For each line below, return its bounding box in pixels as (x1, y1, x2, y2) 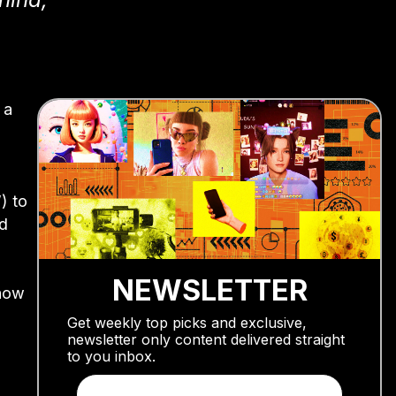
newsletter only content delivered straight (67, 330, 345, 348)
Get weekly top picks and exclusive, (67, 313, 307, 331)
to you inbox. (67, 346, 156, 365)
